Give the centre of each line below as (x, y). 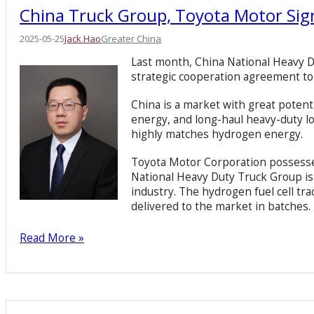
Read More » (52, 238)
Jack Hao (83, 38)
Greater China (131, 38)
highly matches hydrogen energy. (217, 135)
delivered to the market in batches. (221, 207)
